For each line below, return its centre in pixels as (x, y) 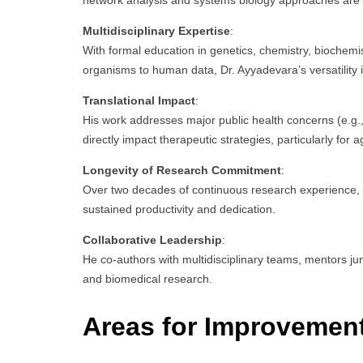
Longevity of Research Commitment (182, 171)
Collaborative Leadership (152, 240)
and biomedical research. (147, 279)
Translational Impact (139, 101)
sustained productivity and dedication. (179, 209)
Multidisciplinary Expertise (156, 31)
